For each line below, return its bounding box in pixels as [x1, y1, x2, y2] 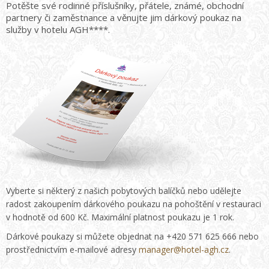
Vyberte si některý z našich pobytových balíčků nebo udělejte [6, 185, 241, 197]
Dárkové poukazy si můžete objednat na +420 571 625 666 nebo [6, 231, 259, 243]
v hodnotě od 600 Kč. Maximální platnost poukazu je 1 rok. [6, 211, 234, 223]
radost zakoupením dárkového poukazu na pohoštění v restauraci [6, 198, 261, 210]
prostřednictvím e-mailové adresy [6, 244, 139, 256]
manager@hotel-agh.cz [139, 244, 229, 256]
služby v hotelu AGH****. [6, 23, 110, 36]
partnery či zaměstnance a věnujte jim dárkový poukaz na [6, 11, 241, 24]
